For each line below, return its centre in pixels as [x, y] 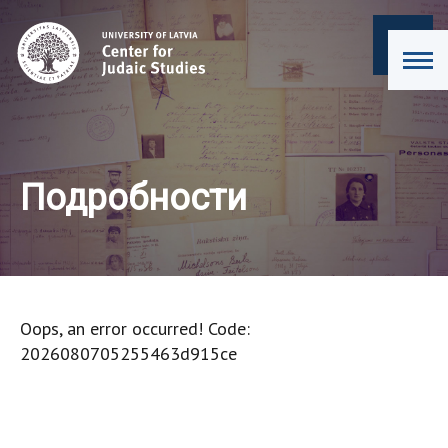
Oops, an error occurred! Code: [135, 328]
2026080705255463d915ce [128, 353]
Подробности [133, 198]
